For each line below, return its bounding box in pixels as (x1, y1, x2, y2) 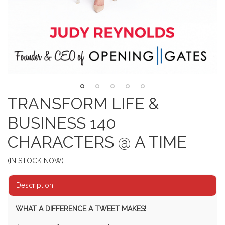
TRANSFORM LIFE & (8, 94, 159, 114)
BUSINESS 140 (8, 114, 116, 133)
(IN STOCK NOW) (8, 157, 64, 165)
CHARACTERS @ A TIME (8, 133, 187, 152)
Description (16, 181, 53, 190)
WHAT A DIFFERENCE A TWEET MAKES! (16, 205, 146, 213)
